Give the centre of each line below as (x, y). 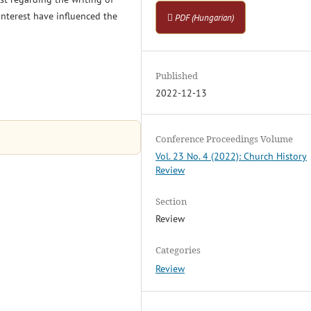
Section (171, 202)
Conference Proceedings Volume (225, 139)
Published (177, 76)
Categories (178, 250)
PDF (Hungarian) (205, 17)
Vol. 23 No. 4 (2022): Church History (232, 157)
